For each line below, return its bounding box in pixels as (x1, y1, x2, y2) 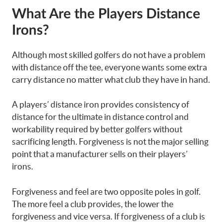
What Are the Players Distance (12, 6, 200, 21)
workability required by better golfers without (12, 124, 182, 134)
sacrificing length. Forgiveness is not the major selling (12, 137, 209, 146)
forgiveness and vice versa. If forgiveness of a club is (12, 211, 205, 221)
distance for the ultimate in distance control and (12, 112, 189, 121)
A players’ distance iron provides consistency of (12, 100, 189, 109)
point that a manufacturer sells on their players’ (12, 149, 188, 159)
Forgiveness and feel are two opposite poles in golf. (12, 186, 201, 196)
